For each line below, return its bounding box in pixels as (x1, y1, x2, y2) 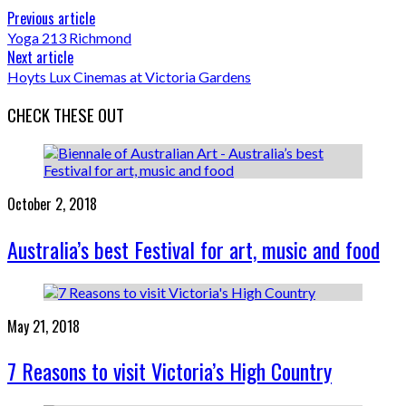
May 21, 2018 (7, 314, 80, 337)
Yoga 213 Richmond (7, 29, 131, 47)
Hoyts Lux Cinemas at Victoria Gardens (7, 68, 251, 86)
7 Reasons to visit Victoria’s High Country (7, 354, 332, 388)
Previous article (7, 7, 95, 30)
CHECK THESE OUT (7, 102, 124, 128)
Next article (7, 46, 73, 69)
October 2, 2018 (7, 192, 97, 215)
